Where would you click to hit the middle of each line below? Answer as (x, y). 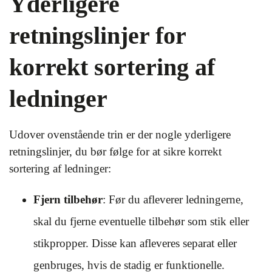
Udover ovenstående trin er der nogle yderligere (120, 134)
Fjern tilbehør (68, 199)
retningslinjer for (97, 36)
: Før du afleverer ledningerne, (173, 199)
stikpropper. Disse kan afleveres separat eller (135, 243)
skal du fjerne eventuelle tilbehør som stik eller (141, 221)
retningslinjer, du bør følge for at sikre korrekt (115, 151)
